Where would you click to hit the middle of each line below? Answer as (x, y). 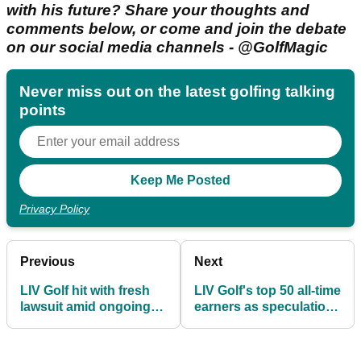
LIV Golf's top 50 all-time (268, 291)
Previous (48, 262)
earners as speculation (264, 307)
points (43, 110)
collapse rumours (74, 323)
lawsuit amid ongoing (85, 307)
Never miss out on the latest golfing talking (177, 92)
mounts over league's (260, 323)
